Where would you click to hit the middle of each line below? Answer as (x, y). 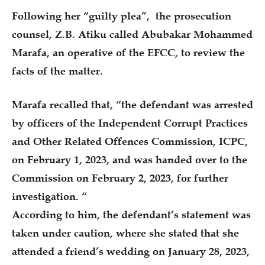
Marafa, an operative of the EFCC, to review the (128, 53)
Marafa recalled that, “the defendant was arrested (132, 105)
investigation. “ (49, 197)
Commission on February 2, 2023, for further (120, 178)
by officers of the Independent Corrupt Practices (130, 123)
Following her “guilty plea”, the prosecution (122, 16)
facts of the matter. (57, 71)
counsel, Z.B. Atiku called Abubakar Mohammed (132, 35)
